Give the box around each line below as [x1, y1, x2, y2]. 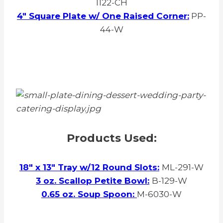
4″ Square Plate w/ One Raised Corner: [17, 10, 189, 21]
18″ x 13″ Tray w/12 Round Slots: [19, 162, 159, 173]
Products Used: [66, 131, 157, 145]
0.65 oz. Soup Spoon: [41, 189, 134, 200]
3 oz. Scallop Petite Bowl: [36, 176, 149, 186]
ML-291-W [162, 162, 204, 173]
